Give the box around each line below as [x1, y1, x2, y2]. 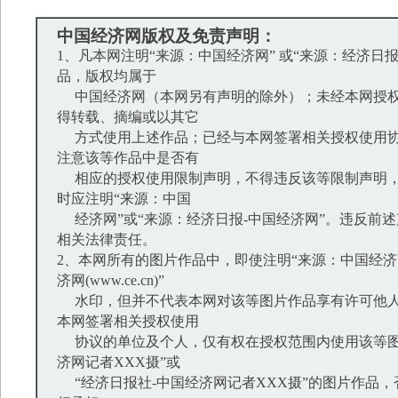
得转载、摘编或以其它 [57, 109, 199, 125]
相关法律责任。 [57, 232, 156, 248]
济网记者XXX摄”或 [57, 354, 180, 370]
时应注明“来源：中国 [57, 191, 191, 207]
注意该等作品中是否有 [57, 150, 199, 166]
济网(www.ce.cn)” [57, 273, 164, 289]
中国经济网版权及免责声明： [57, 27, 276, 45]
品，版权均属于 [57, 68, 156, 84]
